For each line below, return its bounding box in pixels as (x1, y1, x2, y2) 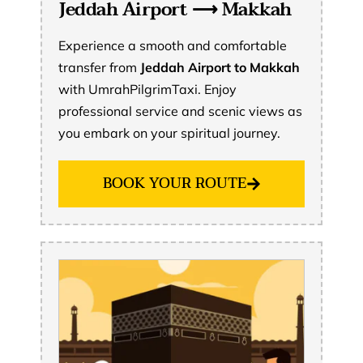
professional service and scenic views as (58, 103, 302, 120)
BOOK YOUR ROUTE (102, 171, 246, 197)
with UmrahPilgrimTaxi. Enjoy (58, 81, 237, 98)
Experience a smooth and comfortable (58, 37, 287, 54)
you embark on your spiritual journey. (58, 125, 280, 142)
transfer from (58, 59, 140, 76)
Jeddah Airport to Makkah (140, 59, 300, 76)
